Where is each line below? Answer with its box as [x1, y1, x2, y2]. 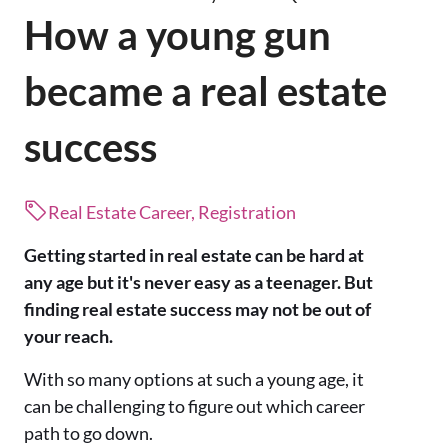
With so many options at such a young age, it [24, 368, 364, 391]
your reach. [24, 325, 113, 348]
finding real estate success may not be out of [24, 298, 371, 321]
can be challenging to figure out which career [24, 395, 365, 418]
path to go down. [24, 422, 153, 445]
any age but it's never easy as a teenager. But [24, 271, 373, 294]
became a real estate [24, 67, 387, 116]
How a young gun [24, 11, 331, 60]
